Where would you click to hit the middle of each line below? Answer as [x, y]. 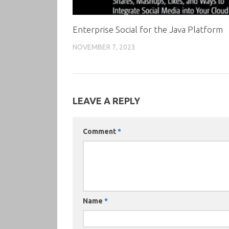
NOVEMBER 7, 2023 [104, 47]
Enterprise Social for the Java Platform [148, 29]
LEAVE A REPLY [106, 101]
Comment [100, 132]
